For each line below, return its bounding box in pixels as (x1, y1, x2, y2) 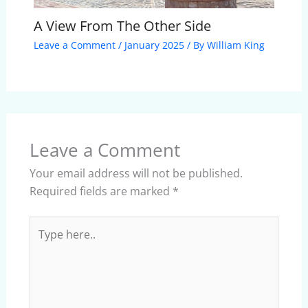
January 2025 (124, 38, 184, 52)
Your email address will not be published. (29, 165, 243, 181)
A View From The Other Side (33, 16, 211, 35)
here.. (28, 234, 58, 250)
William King (206, 38, 265, 52)
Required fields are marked (29, 183, 173, 199)
